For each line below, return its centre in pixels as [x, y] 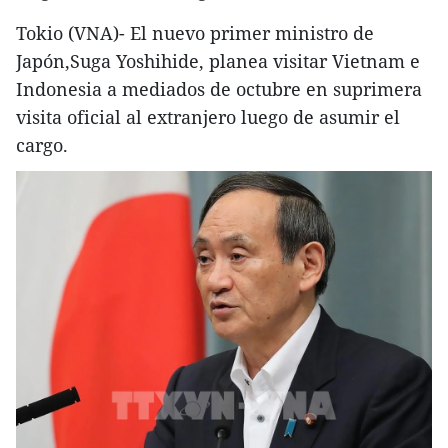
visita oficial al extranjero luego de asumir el [208, 117]
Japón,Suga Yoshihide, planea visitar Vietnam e [218, 61]
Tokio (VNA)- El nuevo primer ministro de [195, 33]
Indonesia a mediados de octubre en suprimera [219, 89]
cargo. [42, 145]
